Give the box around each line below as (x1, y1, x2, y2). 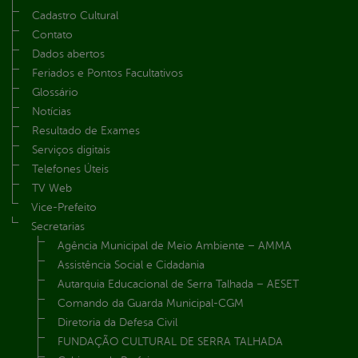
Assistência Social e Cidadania (58, 258, 205, 271)
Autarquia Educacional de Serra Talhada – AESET (58, 277, 299, 290)
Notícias (32, 105, 71, 117)
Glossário (32, 86, 78, 98)
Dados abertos (32, 47, 105, 60)
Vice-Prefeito (31, 201, 97, 213)
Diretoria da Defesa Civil (58, 316, 177, 328)
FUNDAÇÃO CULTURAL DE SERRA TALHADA (58, 335, 283, 348)
